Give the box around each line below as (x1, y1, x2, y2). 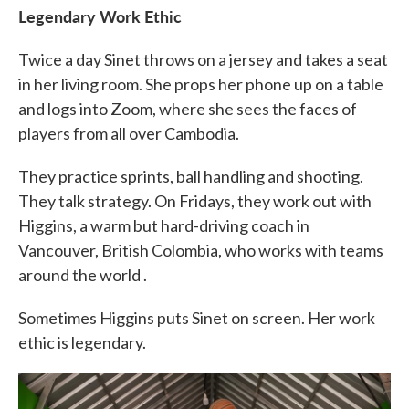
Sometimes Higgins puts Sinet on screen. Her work (18, 308, 375, 328)
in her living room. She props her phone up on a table (18, 74, 383, 94)
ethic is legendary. (18, 332, 146, 352)
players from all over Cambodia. (18, 123, 239, 143)
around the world (18, 265, 141, 285)
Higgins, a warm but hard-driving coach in (18, 215, 309, 236)
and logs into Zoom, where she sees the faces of (18, 99, 357, 119)
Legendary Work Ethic (18, 5, 182, 27)
